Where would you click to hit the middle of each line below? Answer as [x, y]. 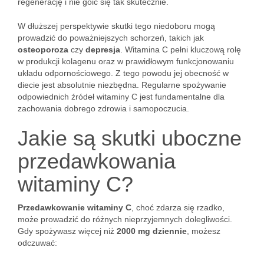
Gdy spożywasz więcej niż [67, 231]
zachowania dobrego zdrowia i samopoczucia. [103, 108]
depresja [103, 49]
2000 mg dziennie [152, 231]
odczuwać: [37, 243]
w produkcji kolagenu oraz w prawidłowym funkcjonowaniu [126, 61]
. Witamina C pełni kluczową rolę [181, 49]
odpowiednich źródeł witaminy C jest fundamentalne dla [121, 97]
